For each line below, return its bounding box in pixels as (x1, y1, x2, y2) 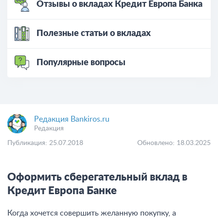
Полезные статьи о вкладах (36, 29, 151, 38)
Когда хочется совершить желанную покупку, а (7, 209, 176, 217)
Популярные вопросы (36, 58, 126, 67)
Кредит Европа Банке (7, 185, 117, 196)
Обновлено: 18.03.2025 (137, 140, 211, 146)
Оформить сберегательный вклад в (7, 172, 187, 182)
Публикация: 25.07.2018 (7, 140, 83, 146)
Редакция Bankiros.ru (34, 115, 109, 123)
